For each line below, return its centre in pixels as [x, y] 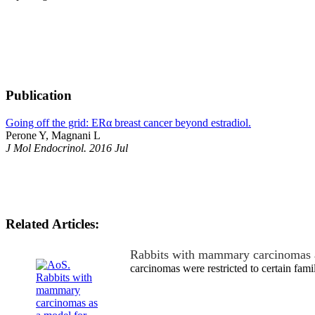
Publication [39, 95]
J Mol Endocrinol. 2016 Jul [67, 148]
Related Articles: [52, 224]
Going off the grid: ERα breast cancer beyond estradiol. [128, 122]
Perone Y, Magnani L [53, 135]
